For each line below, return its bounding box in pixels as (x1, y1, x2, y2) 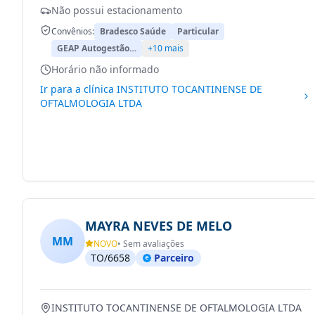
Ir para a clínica (40, 82, 117, 96)
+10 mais (148, 42, 184, 54)
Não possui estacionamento (51, 4, 182, 17)
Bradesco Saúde (100, 25, 166, 37)
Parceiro (154, 251, 194, 264)
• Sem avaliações (117, 238, 184, 250)
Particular (177, 25, 219, 37)
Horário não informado (51, 63, 159, 76)
